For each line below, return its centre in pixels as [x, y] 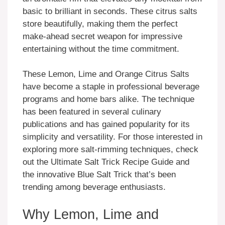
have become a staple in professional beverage [111, 87]
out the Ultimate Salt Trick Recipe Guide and [106, 162]
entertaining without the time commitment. [101, 49]
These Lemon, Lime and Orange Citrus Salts [106, 74]
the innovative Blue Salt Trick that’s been [99, 175]
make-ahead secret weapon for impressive [102, 36]
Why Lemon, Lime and [91, 214]
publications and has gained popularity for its [106, 125]
